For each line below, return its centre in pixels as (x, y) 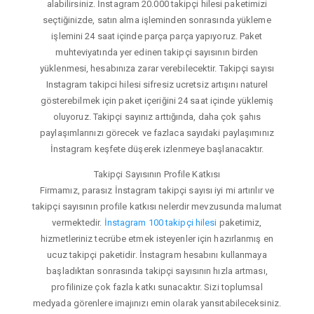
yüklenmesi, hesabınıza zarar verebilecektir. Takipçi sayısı (157, 68)
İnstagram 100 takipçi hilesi (161, 222)
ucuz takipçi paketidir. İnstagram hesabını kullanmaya (157, 254)
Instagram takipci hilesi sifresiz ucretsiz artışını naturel (157, 84)
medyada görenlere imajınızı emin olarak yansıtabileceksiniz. (157, 303)
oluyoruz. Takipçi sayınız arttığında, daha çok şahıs (157, 116)
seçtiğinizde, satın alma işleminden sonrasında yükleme (157, 20)
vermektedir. (78, 222)
